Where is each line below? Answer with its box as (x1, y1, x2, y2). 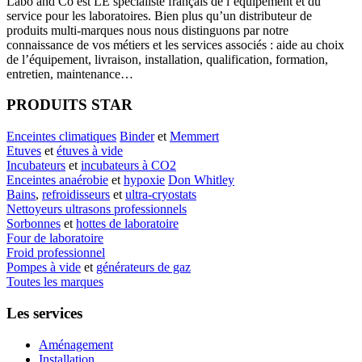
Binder (120, 129, 154, 144)
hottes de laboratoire (76, 217, 179, 231)
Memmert (170, 129, 219, 144)
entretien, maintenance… (6, 66, 133, 81)
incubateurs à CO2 (81, 158, 176, 173)
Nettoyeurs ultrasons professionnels (6, 202, 187, 217)
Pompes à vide (6, 260, 81, 275)
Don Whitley (168, 173, 234, 187)
